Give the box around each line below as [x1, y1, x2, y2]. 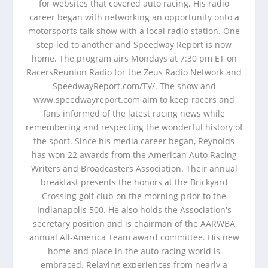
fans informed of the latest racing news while [43, 108, 225, 119]
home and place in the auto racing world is [48, 245, 220, 257]
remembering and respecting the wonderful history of [25, 121, 243, 133]
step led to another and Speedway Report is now [36, 39, 232, 50]
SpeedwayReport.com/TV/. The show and [52, 80, 216, 92]
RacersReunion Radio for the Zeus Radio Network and [26, 66, 242, 78]
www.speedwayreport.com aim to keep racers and [33, 94, 234, 105]
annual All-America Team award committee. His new [29, 232, 239, 243]
